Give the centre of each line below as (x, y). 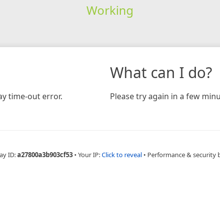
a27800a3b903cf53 (45, 154)
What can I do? (161, 72)
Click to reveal (122, 154)
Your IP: (90, 154)
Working (110, 10)
